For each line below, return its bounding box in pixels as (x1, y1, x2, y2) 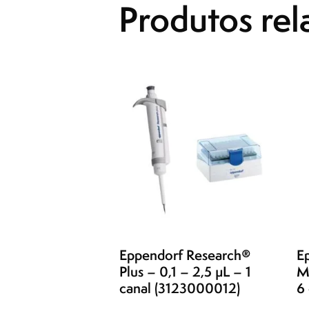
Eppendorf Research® (119, 246, 251, 265)
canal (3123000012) (119, 279, 240, 298)
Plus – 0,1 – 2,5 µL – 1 (119, 262, 251, 281)
